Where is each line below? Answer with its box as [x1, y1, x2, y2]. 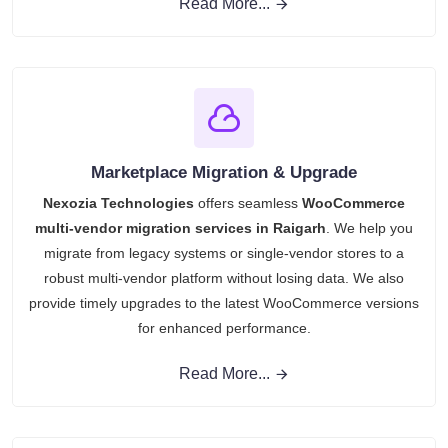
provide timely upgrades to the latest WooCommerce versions [29, 294, 419, 311]
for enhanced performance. [137, 319, 311, 336]
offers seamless [194, 194, 302, 211]
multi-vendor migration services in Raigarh [35, 219, 326, 236]
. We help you [326, 219, 413, 236]
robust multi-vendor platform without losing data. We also [44, 269, 404, 286]
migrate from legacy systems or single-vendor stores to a [44, 244, 404, 261]
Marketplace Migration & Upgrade [91, 162, 357, 182]
